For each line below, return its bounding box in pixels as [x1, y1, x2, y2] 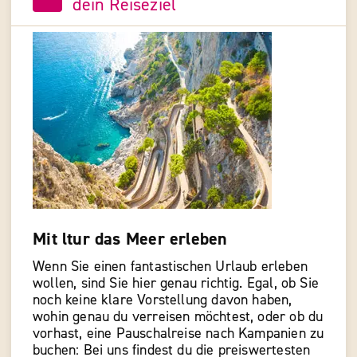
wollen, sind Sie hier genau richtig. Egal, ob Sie [33, 274, 320, 293]
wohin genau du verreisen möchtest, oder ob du [33, 308, 324, 327]
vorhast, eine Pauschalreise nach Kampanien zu [33, 324, 324, 343]
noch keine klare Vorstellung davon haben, [33, 291, 292, 310]
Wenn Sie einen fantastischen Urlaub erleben [33, 257, 308, 277]
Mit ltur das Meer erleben [33, 227, 228, 250]
